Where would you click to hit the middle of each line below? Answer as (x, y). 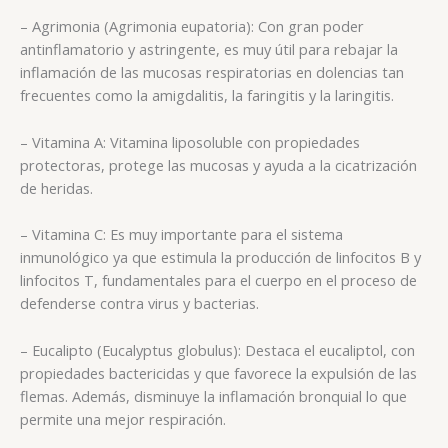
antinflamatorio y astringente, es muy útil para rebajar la (209, 49)
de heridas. (56, 187)
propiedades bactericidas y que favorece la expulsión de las (218, 372)
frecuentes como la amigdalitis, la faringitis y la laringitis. (207, 95)
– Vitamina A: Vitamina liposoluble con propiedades (190, 141)
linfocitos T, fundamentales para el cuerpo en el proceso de (218, 280)
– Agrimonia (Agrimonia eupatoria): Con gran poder (192, 26)
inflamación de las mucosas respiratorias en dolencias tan (212, 72)
